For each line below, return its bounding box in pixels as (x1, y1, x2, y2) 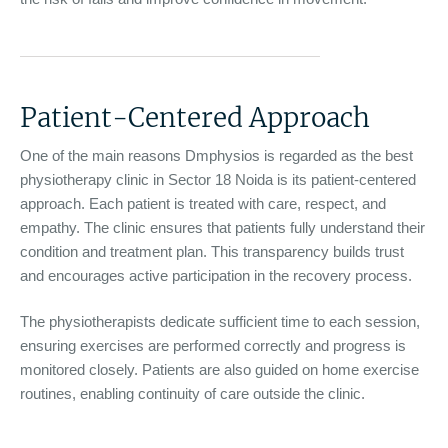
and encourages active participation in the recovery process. (20, 266, 412, 284)
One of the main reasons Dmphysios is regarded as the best (20, 146, 413, 164)
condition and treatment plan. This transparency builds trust (20, 242, 404, 260)
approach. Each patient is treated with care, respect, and (20, 194, 386, 212)
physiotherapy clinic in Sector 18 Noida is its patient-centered (20, 170, 416, 188)
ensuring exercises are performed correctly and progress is (20, 337, 406, 355)
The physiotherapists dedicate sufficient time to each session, (20, 313, 420, 331)
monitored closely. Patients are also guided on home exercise (20, 361, 419, 379)
